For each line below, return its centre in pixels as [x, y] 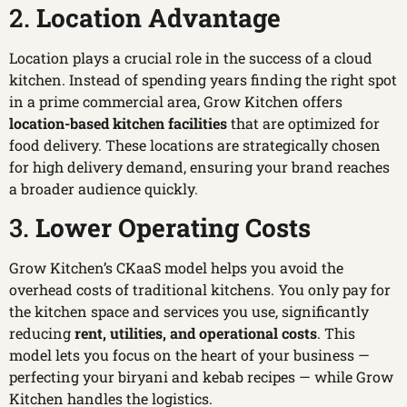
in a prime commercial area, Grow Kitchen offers [176, 101]
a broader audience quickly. [104, 188]
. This [336, 333]
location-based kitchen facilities [118, 123]
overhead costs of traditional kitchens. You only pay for [200, 289]
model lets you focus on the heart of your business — [189, 354]
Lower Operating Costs [173, 227]
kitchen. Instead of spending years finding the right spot [203, 79]
